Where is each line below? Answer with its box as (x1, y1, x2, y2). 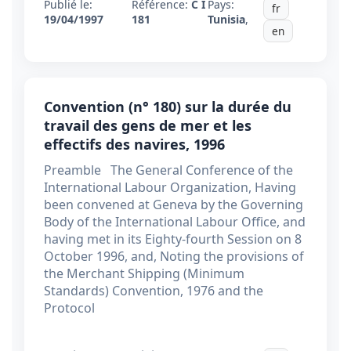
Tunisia (207, 12, 245, 27)
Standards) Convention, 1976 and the (44, 282, 263, 300)
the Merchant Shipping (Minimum (44, 265, 244, 283)
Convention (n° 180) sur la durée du (44, 97, 291, 117)
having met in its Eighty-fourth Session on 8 (44, 230, 302, 248)
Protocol (44, 299, 95, 317)
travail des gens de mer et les (44, 116, 251, 136)
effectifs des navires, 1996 (44, 135, 225, 154)
